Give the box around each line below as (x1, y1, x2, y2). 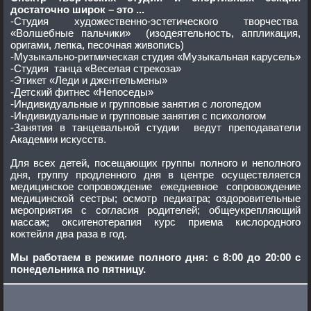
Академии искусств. (10, 133, 106, 145)
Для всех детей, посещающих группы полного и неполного (10, 157, 60, 169)
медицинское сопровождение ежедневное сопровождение (10, 180, 301, 192)
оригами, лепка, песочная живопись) (10, 39, 184, 51)
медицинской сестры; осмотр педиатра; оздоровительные (10, 192, 301, 204)
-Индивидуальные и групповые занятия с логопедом (101, 98, 261, 110)
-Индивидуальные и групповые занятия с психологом (101, 110, 266, 121)
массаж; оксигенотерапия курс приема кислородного (10, 216, 154, 228)
